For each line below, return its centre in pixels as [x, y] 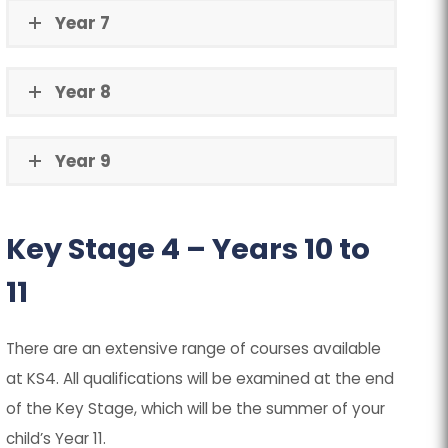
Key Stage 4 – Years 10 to [188, 248]
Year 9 [83, 161]
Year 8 [83, 92]
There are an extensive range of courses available [194, 348]
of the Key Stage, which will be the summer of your [196, 408]
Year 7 [83, 23]
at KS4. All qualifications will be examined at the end [200, 378]
